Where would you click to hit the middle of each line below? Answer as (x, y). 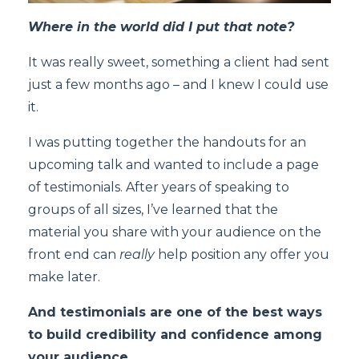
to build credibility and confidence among (175, 334)
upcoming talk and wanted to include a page (173, 164)
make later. (64, 276)
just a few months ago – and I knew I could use (178, 84)
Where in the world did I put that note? (161, 26)
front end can (74, 254)
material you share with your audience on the (175, 232)
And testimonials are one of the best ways (175, 312)
